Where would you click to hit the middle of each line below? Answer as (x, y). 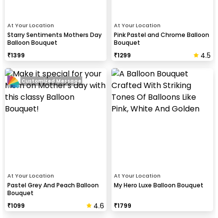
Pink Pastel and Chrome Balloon (162, 35)
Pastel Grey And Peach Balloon (53, 185)
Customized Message (51, 81)
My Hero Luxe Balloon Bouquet (159, 185)
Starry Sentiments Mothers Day (54, 35)
